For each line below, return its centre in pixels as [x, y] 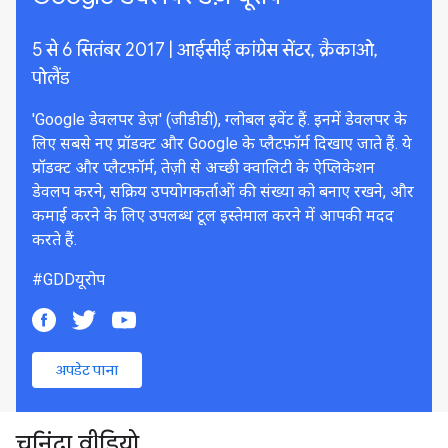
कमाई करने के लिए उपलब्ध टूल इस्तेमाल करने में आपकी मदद [213, 215]
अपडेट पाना [87, 370]
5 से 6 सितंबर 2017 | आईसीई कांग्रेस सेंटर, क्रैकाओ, [205, 50]
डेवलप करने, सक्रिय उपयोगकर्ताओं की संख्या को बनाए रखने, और [223, 191]
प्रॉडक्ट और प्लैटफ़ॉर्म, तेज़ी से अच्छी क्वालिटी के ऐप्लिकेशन [203, 167]
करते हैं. [54, 239]
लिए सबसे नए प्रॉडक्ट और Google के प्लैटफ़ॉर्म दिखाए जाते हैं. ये [222, 143]
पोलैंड [51, 78]
